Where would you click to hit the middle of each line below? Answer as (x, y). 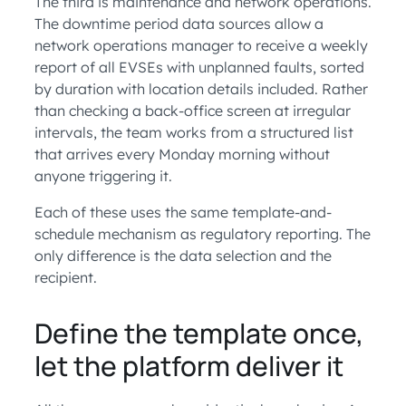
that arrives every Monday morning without (182, 155)
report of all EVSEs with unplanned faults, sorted (199, 68)
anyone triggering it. (103, 176)
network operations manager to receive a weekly (201, 46)
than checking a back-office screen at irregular (193, 111)
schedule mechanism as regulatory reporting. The (203, 234)
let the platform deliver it (189, 366)
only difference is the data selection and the (183, 256)
